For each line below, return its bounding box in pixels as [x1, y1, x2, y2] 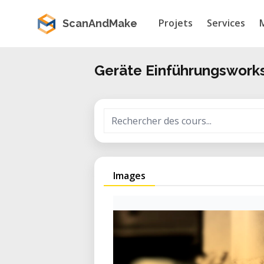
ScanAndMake [62, 17, 137, 29]
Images [113, 169, 146, 182]
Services [207, 16, 245, 29]
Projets [159, 16, 193, 29]
